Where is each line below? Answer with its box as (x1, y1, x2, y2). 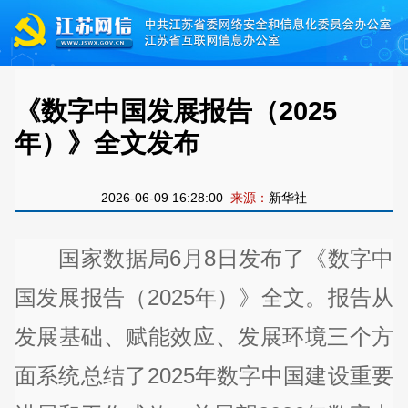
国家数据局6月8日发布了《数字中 (14, 245, 394, 270)
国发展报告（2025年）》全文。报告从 (14, 284, 394, 310)
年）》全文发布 (14, 127, 199, 158)
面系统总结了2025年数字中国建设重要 (14, 362, 394, 388)
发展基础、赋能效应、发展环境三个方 (14, 323, 394, 349)
